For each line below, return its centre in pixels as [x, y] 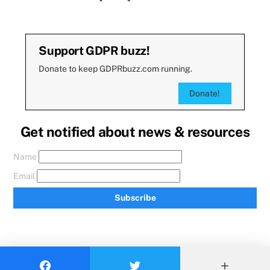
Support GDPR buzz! [94, 51]
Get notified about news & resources [135, 132]
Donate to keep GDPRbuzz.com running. [116, 69]
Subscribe [135, 198]
